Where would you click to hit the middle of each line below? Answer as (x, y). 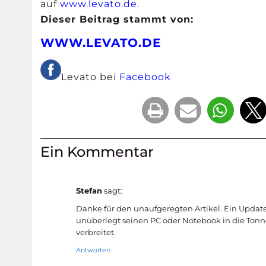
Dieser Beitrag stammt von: (117, 19)
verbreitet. (96, 233)
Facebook (145, 77)
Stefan (89, 191)
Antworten (94, 250)
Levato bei (91, 77)
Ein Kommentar (97, 151)
